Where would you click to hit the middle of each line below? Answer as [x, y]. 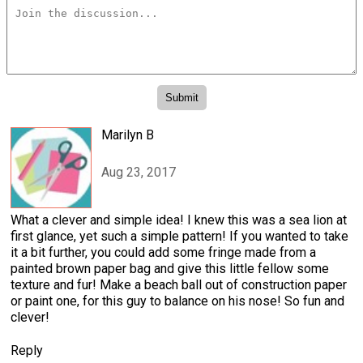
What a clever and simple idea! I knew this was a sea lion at [179, 220]
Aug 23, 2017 [139, 173]
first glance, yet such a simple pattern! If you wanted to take [179, 237]
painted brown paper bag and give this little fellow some [170, 269]
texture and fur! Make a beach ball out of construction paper [179, 285]
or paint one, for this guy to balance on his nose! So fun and [177, 301]
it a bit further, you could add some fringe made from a [163, 253]
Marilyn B [128, 135]
